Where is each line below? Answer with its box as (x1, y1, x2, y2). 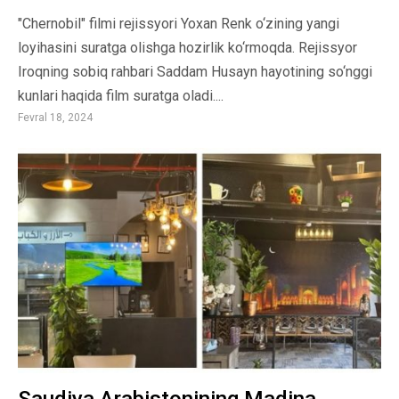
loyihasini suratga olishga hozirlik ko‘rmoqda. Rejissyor (18, 39, 357, 57)
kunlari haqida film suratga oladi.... (18, 87, 224, 105)
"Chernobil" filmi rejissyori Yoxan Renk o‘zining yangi (18, 15, 339, 33)
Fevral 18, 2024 (18, 110, 93, 124)
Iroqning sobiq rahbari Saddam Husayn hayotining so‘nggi (18, 63, 372, 81)
